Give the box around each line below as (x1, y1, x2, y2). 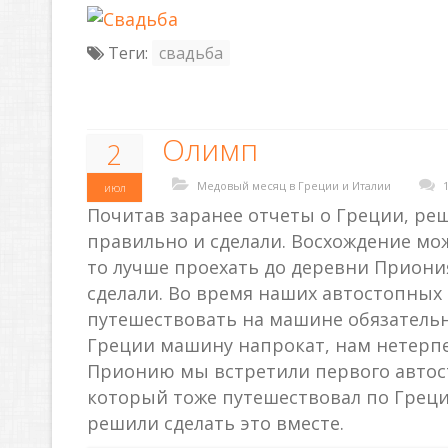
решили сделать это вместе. (87, 410, 344, 435)
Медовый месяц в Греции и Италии (197, 177, 391, 193)
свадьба (159, 41, 223, 64)
